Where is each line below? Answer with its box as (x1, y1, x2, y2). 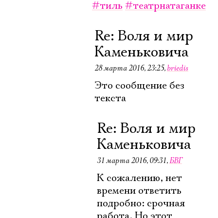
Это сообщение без (94, 79, 184, 92)
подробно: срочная (97, 197, 185, 210)
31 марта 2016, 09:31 (97, 156, 166, 165)
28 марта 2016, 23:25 (94, 63, 164, 73)
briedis (167, 63, 188, 73)
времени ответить (97, 184, 182, 197)
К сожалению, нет (97, 172, 182, 184)
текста (94, 92, 126, 105)
